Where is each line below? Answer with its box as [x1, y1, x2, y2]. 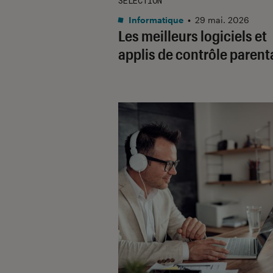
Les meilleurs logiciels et [118, 26, 267, 44]
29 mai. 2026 [195, 14, 249, 25]
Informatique [127, 14, 183, 25]
